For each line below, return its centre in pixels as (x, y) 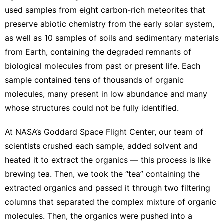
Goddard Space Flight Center (99, 132)
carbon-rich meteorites (144, 10)
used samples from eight (53, 10)
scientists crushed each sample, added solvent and (101, 146)
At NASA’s (24, 132)
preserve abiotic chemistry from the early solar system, (110, 24)
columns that (31, 202)
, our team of (179, 132)
